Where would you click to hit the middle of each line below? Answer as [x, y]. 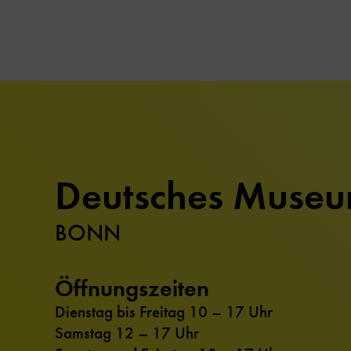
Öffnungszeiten [132, 288]
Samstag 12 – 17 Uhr [127, 333]
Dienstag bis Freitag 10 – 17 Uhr [164, 311]
